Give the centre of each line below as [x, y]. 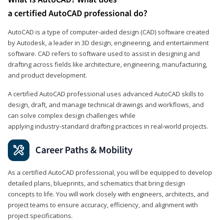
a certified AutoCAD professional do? [78, 13]
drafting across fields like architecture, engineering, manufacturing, [108, 64]
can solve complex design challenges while [72, 115]
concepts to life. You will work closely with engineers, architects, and [108, 194]
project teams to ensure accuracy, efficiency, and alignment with [103, 205]
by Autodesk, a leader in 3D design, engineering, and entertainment [108, 42]
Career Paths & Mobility [84, 150]
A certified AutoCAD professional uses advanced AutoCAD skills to [106, 94]
